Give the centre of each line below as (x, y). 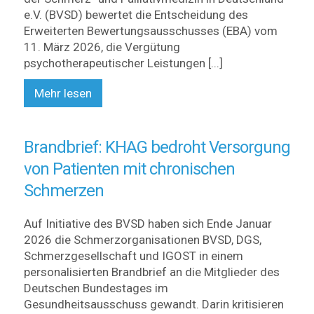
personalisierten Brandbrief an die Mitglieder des (151, 272)
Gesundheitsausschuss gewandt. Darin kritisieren (153, 304)
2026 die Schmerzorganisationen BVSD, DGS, (142, 240)
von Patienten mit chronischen (129, 169)
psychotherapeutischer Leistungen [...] (123, 63)
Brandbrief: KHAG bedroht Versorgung (157, 147)
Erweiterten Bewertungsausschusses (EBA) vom (150, 31)
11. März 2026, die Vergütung (102, 47)
